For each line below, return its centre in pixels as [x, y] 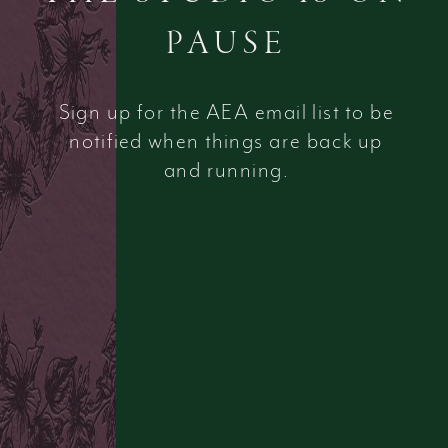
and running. [226, 171]
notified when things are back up [226, 141]
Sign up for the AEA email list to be [226, 112]
